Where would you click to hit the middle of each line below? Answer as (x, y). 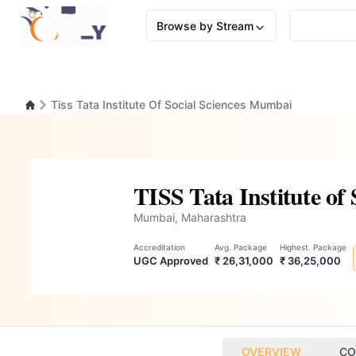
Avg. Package (241, 247)
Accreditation (159, 247)
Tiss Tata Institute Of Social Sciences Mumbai (171, 104)
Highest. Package (313, 247)
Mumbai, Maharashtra (190, 217)
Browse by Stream (205, 26)
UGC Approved (171, 261)
